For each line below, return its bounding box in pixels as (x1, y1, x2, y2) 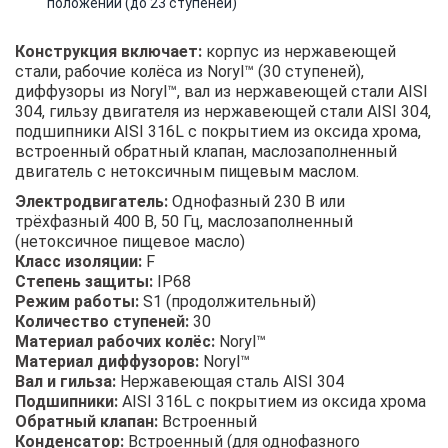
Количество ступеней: (15, 311, 189, 331)
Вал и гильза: (15, 371, 116, 391)
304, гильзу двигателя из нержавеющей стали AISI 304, (15, 101, 431, 121)
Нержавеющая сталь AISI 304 (116, 371, 344, 391)
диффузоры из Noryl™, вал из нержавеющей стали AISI (15, 81, 428, 101)
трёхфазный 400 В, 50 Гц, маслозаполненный (15, 211, 353, 231)
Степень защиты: (15, 271, 153, 291)
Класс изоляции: (15, 251, 142, 271)
